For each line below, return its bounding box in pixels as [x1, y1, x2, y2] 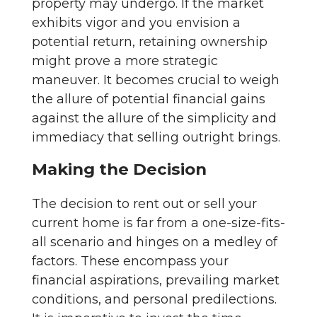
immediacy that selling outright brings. [32, 129, 280, 145]
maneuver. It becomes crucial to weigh [32, 71, 279, 88]
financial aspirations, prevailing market [32, 272, 279, 288]
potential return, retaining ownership [32, 33, 267, 50]
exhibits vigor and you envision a [32, 14, 241, 30]
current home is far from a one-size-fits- [32, 214, 285, 231]
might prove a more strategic [32, 52, 218, 69]
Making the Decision [32, 158, 207, 179]
